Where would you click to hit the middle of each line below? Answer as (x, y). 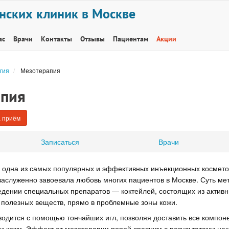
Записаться (60, 141)
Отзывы (93, 39)
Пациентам (131, 39)
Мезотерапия (40, 70)
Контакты (56, 39)
